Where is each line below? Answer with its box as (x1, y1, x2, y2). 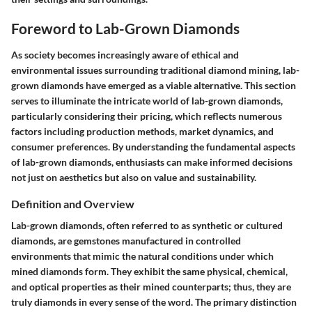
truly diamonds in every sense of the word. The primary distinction (11, 295, 297, 308)
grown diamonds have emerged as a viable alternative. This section (11, 79, 296, 91)
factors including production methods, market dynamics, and (11, 125, 274, 137)
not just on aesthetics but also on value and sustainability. (11, 171, 256, 183)
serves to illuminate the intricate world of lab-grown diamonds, (11, 94, 283, 107)
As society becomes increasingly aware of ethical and (11, 48, 239, 61)
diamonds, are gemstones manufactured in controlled (11, 234, 241, 247)
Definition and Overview (11, 196, 134, 210)
